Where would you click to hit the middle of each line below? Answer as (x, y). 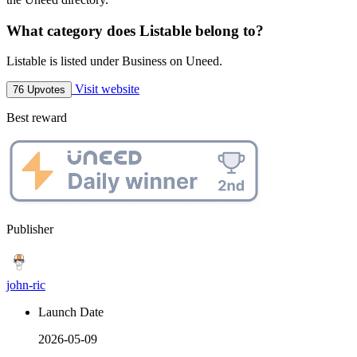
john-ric (26, 284)
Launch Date (71, 312)
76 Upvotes (39, 90)
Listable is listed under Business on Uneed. (114, 61)
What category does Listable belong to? (135, 30)
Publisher (30, 229)
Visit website (106, 89)
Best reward (37, 118)
